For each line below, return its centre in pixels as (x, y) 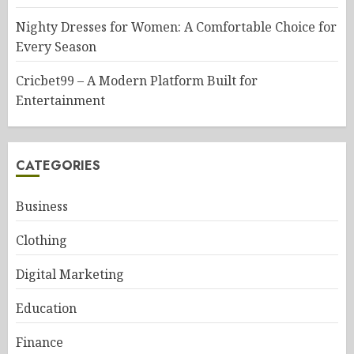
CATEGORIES (58, 166)
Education (46, 308)
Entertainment (60, 100)
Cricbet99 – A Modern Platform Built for (137, 81)
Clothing (41, 240)
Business (42, 206)
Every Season (56, 47)
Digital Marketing (70, 274)
